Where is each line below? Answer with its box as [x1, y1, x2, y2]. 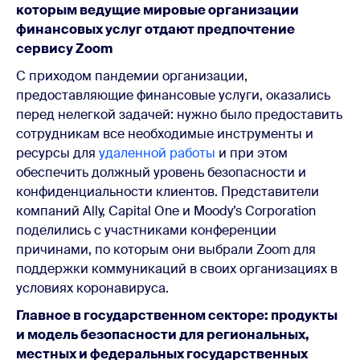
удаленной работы [99, 144, 215, 162]
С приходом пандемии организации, [16, 67, 247, 84]
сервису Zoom [16, 39, 112, 57]
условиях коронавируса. [16, 279, 172, 297]
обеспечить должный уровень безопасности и [16, 163, 306, 181]
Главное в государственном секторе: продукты [16, 306, 337, 324]
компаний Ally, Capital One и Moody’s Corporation [16, 202, 316, 219]
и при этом [215, 144, 288, 162]
